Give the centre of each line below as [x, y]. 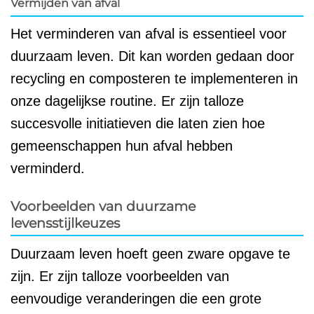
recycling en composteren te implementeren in [154, 78]
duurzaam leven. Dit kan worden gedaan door [152, 56]
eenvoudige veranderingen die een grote [136, 299]
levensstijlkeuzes [65, 223]
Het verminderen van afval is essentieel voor [149, 33]
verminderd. [48, 168]
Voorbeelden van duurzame [103, 206]
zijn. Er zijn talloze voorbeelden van [120, 277]
